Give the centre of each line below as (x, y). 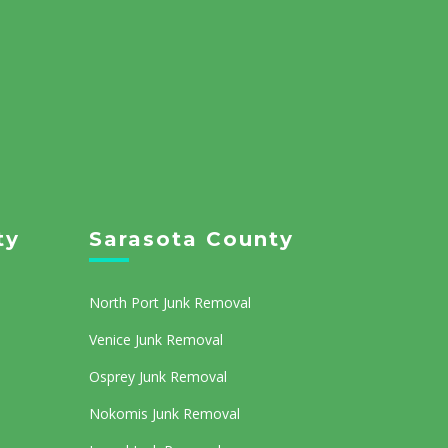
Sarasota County (192, 239)
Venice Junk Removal (156, 340)
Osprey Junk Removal (158, 377)
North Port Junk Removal (170, 303)
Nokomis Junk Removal (165, 414)
